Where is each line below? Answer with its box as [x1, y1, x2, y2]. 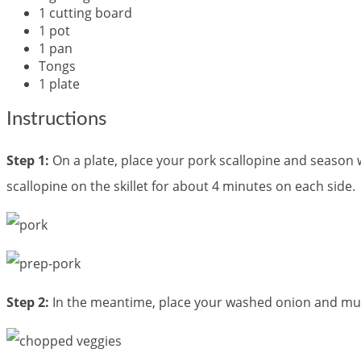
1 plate [39, 74, 80, 93]
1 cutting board [39, 3, 132, 22]
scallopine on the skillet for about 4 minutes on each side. [6, 177, 355, 196]
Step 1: [6, 151, 49, 170]
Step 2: [6, 293, 49, 312]
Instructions [6, 110, 106, 130]
